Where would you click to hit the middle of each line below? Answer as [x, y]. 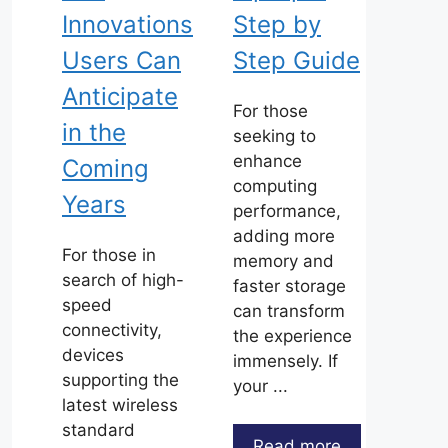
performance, [287, 210]
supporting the [120, 379]
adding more [284, 235]
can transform [289, 310]
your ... [260, 385]
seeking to [274, 135]
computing [275, 185]
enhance [267, 160]
